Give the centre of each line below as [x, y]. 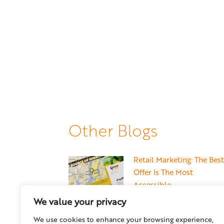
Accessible [152, 184]
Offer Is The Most [163, 172]
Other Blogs [113, 130]
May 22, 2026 [157, 199]
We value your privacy [80, 201]
